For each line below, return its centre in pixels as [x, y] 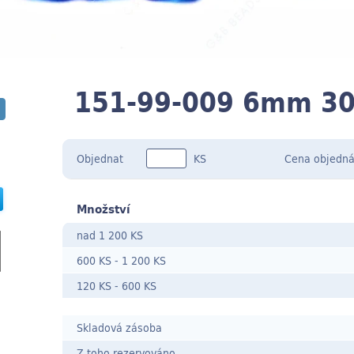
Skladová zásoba [119, 327]
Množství [103, 208]
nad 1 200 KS [109, 235]
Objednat [100, 158]
